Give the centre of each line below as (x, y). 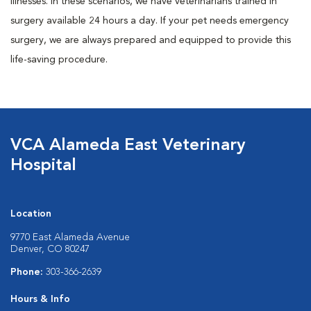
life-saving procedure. (59, 60)
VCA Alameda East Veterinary (128, 146)
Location (31, 214)
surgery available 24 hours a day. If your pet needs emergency (150, 21)
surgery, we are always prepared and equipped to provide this (151, 40)
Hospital (43, 166)
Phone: (28, 272)
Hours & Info (40, 299)
